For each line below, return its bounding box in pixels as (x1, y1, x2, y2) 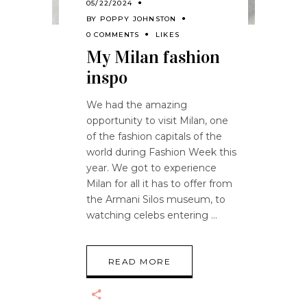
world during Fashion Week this (86, 146, 236, 159)
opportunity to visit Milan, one (86, 114, 228, 127)
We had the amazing (86, 99, 187, 112)
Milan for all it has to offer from (86, 177, 232, 191)
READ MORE (108, 256, 171, 267)
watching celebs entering (86, 209, 211, 222)
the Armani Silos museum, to (86, 193, 225, 206)
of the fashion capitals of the (86, 130, 222, 143)
